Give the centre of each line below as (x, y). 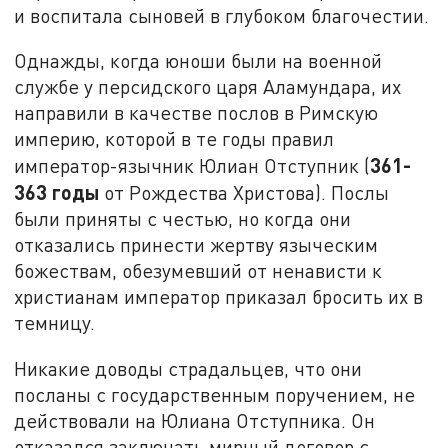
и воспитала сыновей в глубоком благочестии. (222, 15)
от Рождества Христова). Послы (244, 193)
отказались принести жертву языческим (196, 245)
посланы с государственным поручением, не (215, 395)
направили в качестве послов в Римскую (196, 113)
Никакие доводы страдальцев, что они (188, 369)
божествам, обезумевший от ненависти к (198, 271)
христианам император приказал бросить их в (219, 297)
